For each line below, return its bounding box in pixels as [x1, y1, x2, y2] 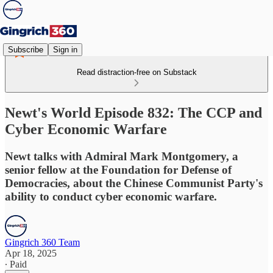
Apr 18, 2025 [5, 247, 57, 258]
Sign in [53, 44, 77, 54]
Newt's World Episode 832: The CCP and [5, 104, 262, 121]
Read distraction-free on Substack [76, 68, 197, 77]
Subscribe [8, 44, 43, 54]
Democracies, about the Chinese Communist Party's [5, 176, 263, 190]
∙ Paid [5, 258, 27, 269]
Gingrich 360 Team [5, 236, 80, 247]
